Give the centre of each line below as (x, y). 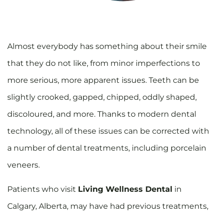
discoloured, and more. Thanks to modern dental (102, 114)
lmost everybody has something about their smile (110, 46)
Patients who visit (43, 189)
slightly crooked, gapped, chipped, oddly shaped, (102, 97)
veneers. (24, 165)
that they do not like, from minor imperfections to (104, 63)
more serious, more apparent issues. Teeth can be (103, 80)
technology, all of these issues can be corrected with (108, 131)
